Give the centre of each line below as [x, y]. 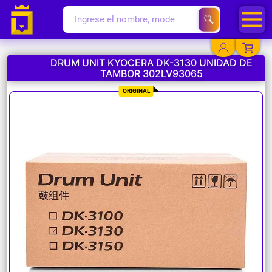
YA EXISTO [150, 87]
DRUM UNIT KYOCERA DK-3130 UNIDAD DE [151, 63]
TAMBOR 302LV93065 [151, 74]
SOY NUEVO [150, 213]
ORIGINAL [136, 91]
